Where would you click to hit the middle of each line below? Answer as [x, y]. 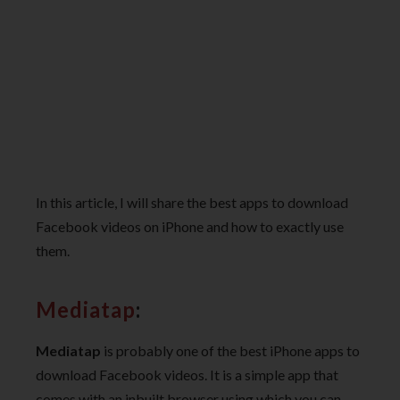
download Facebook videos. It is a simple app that [187, 374]
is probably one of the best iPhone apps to [230, 350]
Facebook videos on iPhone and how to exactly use [190, 226]
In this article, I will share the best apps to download [192, 202]
